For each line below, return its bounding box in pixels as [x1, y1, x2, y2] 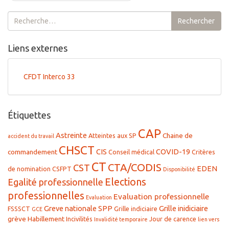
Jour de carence [149, 215, 196, 223]
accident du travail [8, 133, 54, 140]
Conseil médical [108, 148, 154, 156]
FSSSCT [8, 205, 30, 213]
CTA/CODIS [108, 162, 162, 174]
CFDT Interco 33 [24, 73, 75, 81]
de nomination [8, 165, 51, 173]
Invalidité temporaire [94, 216, 148, 223]
